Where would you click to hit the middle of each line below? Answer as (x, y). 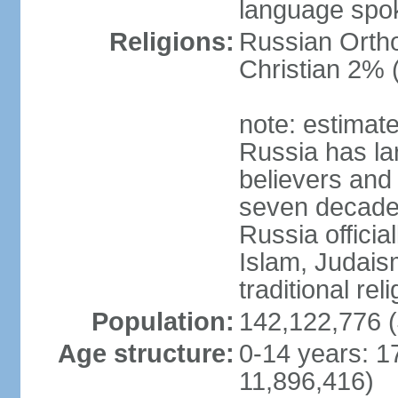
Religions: (171, 42)
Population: (163, 322)
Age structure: (146, 354)
